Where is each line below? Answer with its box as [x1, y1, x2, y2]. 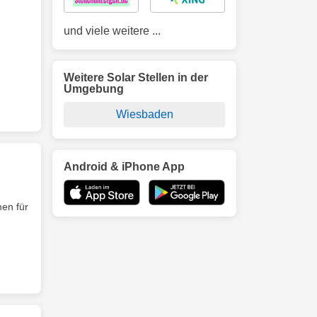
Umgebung [64, 83, 124, 95]
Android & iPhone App [64, 161, 185, 173]
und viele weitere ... [64, 25, 161, 37]
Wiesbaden [115, 108, 173, 120]
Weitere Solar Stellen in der [64, 71, 208, 83]
